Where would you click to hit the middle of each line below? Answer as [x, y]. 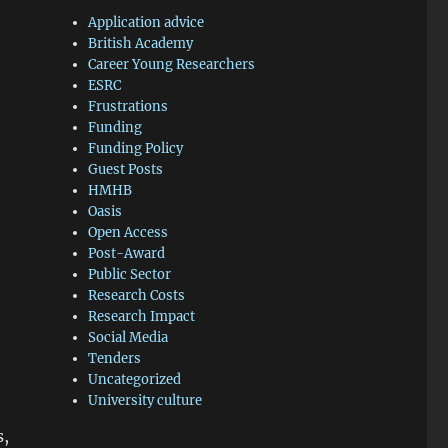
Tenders [115, 359]
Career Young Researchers [172, 65]
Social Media [128, 338]
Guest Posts [126, 170]
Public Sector [130, 275]
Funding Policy [136, 149]
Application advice [146, 23]
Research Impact [142, 317]
